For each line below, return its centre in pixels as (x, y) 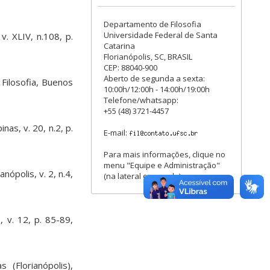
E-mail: (116, 133)
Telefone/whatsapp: (141, 100)
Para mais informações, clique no (165, 154)
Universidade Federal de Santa (161, 35)
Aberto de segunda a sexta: (154, 78)
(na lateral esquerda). (143, 176)
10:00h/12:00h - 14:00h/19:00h (157, 89)
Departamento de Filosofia (152, 24)
